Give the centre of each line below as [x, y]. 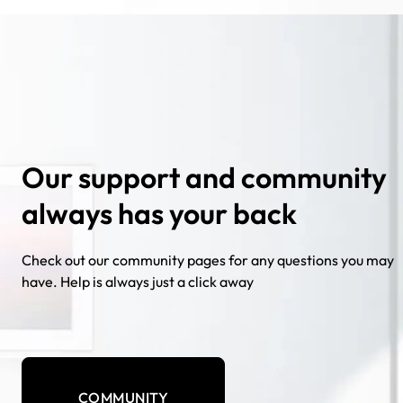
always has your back [159, 214]
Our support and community [204, 178]
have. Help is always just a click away [138, 282]
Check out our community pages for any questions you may [208, 260]
